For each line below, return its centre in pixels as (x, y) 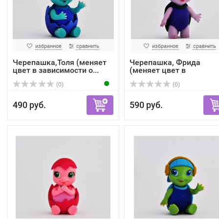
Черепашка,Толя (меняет (60, 62)
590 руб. (146, 105)
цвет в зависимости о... (56, 70)
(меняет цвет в (157, 70)
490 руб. (29, 105)
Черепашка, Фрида (165, 62)
